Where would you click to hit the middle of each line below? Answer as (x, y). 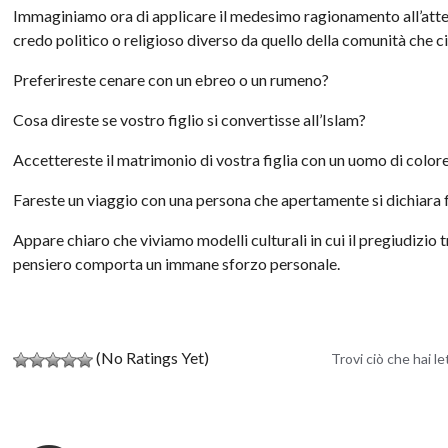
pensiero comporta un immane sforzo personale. (177, 263)
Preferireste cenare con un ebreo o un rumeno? (171, 79)
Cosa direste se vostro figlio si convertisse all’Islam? (190, 119)
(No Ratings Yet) (151, 357)
